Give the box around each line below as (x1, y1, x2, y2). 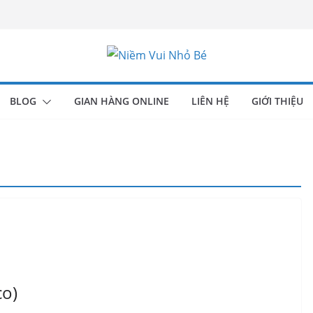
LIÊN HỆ (191, 94, 229, 108)
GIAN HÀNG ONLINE (74, 94, 169, 108)
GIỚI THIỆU (252, 94, 303, 108)
